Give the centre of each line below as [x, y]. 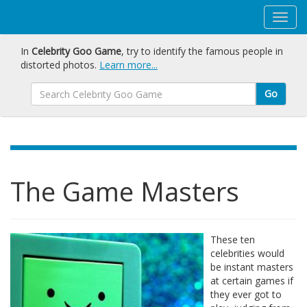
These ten [233, 240]
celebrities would [247, 253]
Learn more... [128, 65]
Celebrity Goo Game [76, 51]
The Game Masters [125, 191]
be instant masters [252, 267]
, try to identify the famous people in [202, 51]
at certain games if [252, 281]
